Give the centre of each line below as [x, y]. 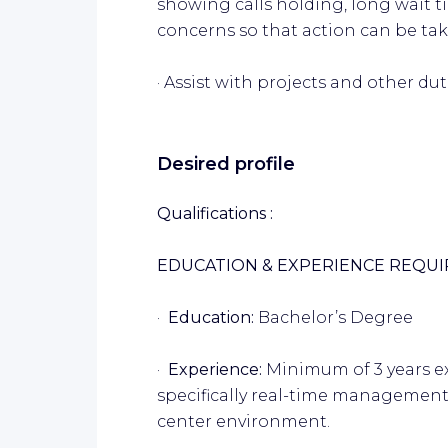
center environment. [243, 421]
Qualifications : [215, 213]
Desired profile [226, 163]
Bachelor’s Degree [335, 317]
